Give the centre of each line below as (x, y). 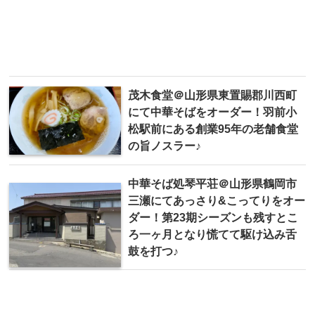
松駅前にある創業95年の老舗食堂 (213, 129)
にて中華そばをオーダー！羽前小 (212, 112)
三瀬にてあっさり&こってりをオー (217, 201)
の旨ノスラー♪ (165, 146)
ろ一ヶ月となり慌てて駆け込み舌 (212, 234)
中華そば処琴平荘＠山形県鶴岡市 (212, 184)
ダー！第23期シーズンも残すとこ (213, 218)
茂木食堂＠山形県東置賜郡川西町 (212, 95)
